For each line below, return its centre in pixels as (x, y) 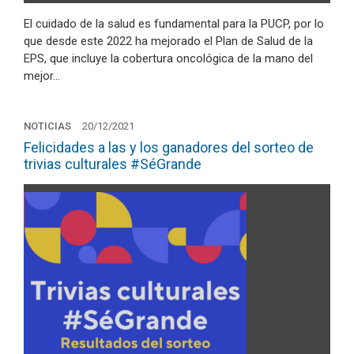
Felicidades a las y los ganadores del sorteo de (169, 147)
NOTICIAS (47, 126)
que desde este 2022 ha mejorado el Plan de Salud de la (168, 41)
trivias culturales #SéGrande (113, 164)
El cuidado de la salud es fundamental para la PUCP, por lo (174, 23)
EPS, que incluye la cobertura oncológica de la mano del (168, 58)
